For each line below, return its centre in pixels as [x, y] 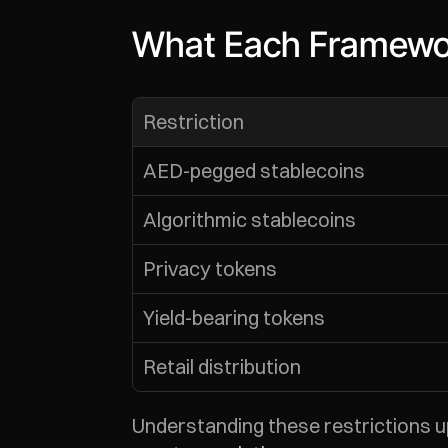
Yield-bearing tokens [234, 317]
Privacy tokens [210, 268]
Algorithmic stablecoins [249, 219]
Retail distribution [222, 366]
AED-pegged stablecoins [254, 170]
